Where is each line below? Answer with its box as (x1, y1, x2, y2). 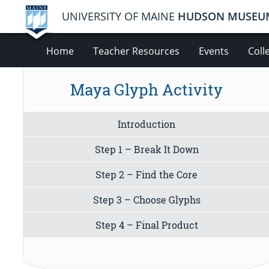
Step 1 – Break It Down (94, 143, 199, 156)
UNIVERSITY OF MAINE (62, 9, 178, 23)
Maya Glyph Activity (70, 79, 223, 100)
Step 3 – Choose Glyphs (92, 193, 201, 207)
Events (198, 44, 229, 58)
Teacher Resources (92, 44, 180, 58)
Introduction (118, 118, 176, 131)
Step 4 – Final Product (95, 219, 198, 232)
